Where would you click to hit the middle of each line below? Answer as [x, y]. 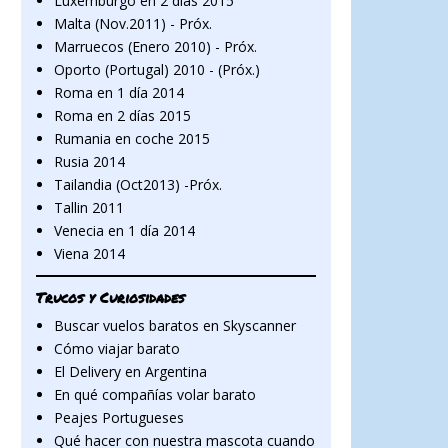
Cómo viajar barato [116, 348]
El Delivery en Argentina [130, 371]
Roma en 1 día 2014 [118, 92]
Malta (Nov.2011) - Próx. [132, 23]
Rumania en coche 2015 [131, 138]
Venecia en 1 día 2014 [124, 230]
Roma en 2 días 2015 [122, 115]
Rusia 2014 [89, 161]
